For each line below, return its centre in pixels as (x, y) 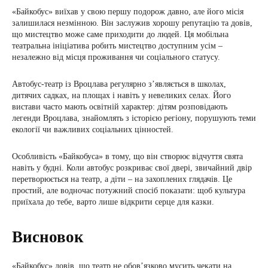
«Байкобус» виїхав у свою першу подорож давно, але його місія (128, 12)
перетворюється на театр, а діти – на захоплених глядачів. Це (122, 179)
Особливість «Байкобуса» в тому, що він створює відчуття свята (127, 157)
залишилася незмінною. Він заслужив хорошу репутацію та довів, (132, 23)
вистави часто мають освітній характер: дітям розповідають (120, 107)
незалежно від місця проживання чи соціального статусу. (116, 57)
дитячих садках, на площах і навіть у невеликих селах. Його (121, 96)
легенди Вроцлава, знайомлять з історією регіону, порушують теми (134, 118)
